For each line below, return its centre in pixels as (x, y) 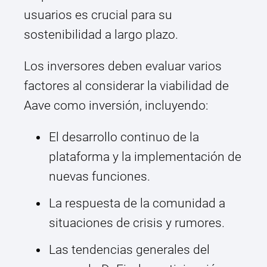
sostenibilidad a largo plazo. (101, 35)
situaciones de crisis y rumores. (137, 223)
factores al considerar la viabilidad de (126, 86)
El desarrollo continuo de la (124, 137)
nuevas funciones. (100, 177)
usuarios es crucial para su (98, 15)
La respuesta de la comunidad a (137, 204)
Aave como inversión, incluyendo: (116, 106)
